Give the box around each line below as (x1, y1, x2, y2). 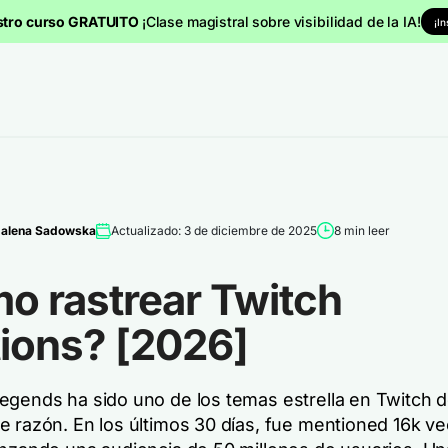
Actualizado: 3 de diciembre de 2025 (110, 222, 317, 238)
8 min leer (333, 222, 390, 238)
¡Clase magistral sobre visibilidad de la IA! (141, 12, 421, 30)
